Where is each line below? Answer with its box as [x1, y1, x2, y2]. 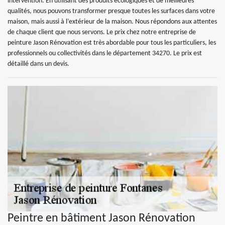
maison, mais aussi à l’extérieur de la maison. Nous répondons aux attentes [8, 18, 217, 26]
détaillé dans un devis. [8, 60, 69, 68]
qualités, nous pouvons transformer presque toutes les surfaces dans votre [8, 8, 215, 15]
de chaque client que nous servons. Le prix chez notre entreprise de [8, 29, 196, 36]
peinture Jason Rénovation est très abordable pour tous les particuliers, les [8, 39, 216, 47]
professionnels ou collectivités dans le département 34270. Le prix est [8, 50, 202, 57]
